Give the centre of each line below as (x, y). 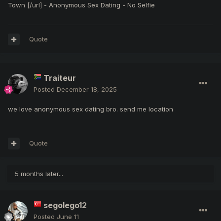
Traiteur (60, 78)
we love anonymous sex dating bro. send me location (91, 109)
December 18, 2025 (87, 90)
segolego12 (65, 205)
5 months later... (39, 174)
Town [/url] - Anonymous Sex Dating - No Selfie (81, 5)
